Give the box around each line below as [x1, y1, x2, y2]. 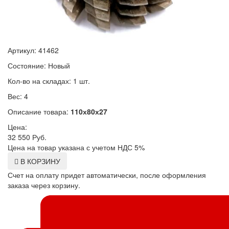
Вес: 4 [8, 90, 28, 101]
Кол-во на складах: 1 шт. [8, 75, 90, 86]
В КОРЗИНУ [18, 155, 60, 166]
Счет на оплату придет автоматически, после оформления [8, 169, 206, 180]
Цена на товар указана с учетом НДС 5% [8, 142, 145, 152]
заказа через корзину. [8, 179, 80, 190]
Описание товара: [8, 106, 71, 117]
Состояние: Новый [8, 60, 70, 71]
